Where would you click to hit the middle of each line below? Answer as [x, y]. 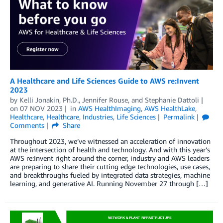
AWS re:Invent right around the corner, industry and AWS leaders [110, 158]
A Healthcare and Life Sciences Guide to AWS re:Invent [105, 80]
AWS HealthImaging [109, 108]
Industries [98, 116]
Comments [27, 125]
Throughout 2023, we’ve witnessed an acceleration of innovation [110, 141]
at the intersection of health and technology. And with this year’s [110, 149]
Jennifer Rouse [105, 100]
